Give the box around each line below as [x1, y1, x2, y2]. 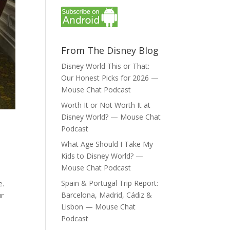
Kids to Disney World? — [61, 151, 144, 161]
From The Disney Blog [61, 44, 159, 56]
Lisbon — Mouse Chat [61, 202, 136, 212]
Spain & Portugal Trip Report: [61, 178, 159, 188]
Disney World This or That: [61, 61, 150, 71]
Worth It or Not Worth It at [61, 100, 151, 110]
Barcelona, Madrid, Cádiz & [61, 190, 152, 200]
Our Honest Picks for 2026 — [61, 73, 159, 83]
